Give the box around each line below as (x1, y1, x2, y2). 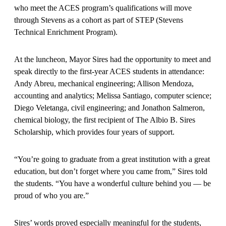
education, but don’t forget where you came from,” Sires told (14, 166, 207, 176)
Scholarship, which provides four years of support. (14, 127, 175, 136)
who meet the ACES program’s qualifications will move (14, 3, 192, 12)
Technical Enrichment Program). (14, 27, 118, 36)
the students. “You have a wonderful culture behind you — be (14, 179, 211, 188)
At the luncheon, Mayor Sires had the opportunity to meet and (14, 54, 211, 64)
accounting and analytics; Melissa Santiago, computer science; (14, 91, 211, 100)
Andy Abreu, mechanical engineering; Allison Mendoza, (14, 79, 194, 88)
